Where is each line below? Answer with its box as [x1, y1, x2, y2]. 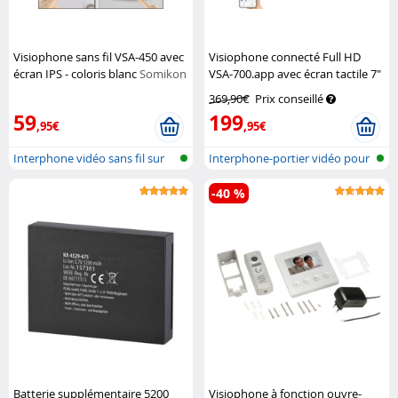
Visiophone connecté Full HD [209, 49, 362, 66]
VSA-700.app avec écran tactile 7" [209, 66, 382, 83]
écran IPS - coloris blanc [13, 66, 139, 83]
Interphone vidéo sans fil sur [13, 150, 164, 167]
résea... [209, 172, 246, 189]
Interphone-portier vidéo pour [209, 150, 370, 167]
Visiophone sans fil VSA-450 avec [13, 49, 184, 66]
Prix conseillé [255, 91, 324, 107]
